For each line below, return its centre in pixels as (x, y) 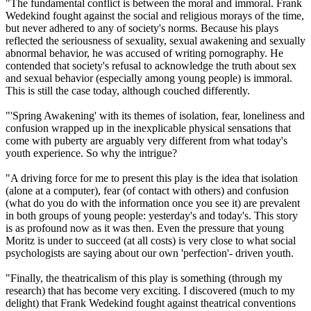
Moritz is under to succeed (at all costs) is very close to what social (151, 240)
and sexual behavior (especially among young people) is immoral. (149, 78)
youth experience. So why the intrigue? (91, 153)
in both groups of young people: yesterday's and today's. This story (152, 215)
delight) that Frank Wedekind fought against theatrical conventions (151, 303)
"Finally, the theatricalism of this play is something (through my (144, 278)
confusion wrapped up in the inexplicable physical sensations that (148, 128)
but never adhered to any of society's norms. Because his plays (142, 28)
